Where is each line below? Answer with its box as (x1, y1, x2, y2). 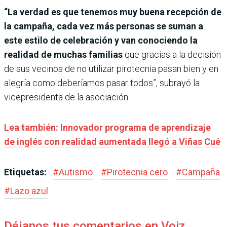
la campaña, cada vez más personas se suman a (4, 20, 203, 31)
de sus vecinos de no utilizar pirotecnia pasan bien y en (4, 63, 218, 74)
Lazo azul (10, 185, 48, 196)
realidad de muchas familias (4, 49, 123, 60)
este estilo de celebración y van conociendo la (4, 34, 198, 46)
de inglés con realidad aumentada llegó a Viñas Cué (4, 136, 220, 147)
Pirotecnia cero (107, 166, 168, 177)
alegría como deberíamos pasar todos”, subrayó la (4, 77, 200, 88)
